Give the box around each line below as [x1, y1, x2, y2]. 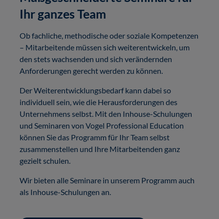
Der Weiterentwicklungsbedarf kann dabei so [20, 85, 171, 95]
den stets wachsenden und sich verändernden [20, 54, 172, 64]
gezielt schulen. [20, 155, 72, 165]
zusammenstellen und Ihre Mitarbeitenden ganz [20, 144, 180, 153]
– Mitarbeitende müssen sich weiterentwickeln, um [20, 42, 190, 52]
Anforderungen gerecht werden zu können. [20, 66, 163, 75]
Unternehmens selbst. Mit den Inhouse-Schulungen [20, 109, 192, 118]
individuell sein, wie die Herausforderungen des [20, 97, 177, 107]
